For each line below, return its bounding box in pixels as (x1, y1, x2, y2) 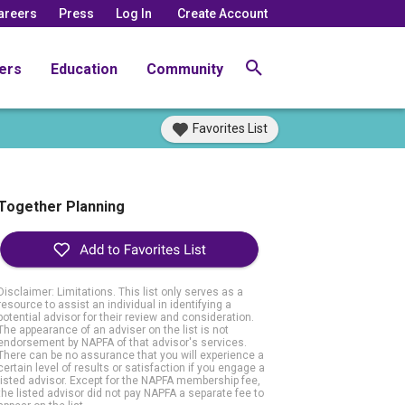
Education (51, 60, 118, 78)
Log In (116, 5, 152, 21)
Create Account (177, 5, 268, 21)
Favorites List (193, 121, 268, 136)
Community (146, 60, 223, 78)
